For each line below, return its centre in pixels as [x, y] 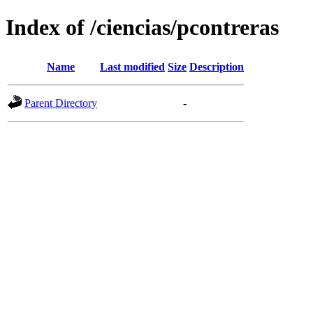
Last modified [132, 66]
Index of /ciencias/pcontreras [142, 28]
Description [217, 66]
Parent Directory [61, 103]
